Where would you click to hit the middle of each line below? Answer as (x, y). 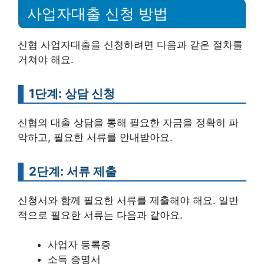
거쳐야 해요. (46, 59)
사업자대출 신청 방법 (98, 13)
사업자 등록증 (79, 245)
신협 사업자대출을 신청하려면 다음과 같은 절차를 (130, 44)
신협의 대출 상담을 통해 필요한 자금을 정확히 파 (128, 122)
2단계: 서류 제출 (73, 171)
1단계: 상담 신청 (72, 93)
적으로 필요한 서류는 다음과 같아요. (100, 215)
